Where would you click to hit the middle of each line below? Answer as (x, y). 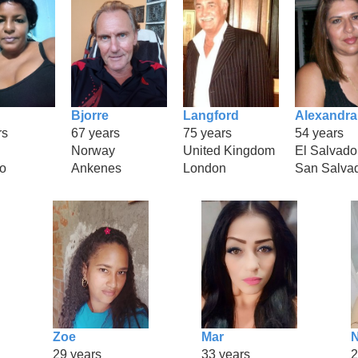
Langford (211, 115)
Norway (93, 150)
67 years (95, 133)
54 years (319, 133)
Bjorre (90, 115)
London (205, 168)
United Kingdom (229, 150)
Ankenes (96, 168)
